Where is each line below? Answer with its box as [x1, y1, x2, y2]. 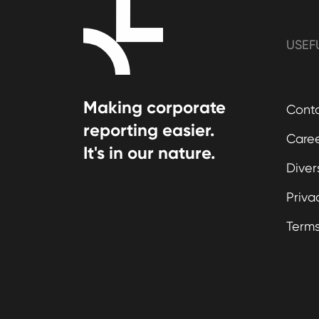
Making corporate [83, 97, 226, 117]
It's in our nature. [83, 142, 215, 163]
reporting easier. [83, 120, 214, 140]
